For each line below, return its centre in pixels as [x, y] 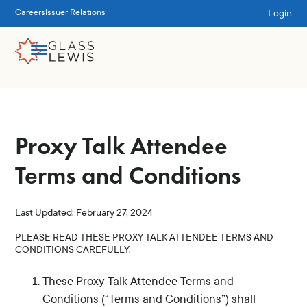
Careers [30, 13]
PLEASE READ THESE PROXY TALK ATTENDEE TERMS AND [145, 237]
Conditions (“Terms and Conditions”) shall [149, 299]
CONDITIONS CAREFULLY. [73, 250]
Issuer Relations [76, 13]
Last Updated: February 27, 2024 [84, 213]
